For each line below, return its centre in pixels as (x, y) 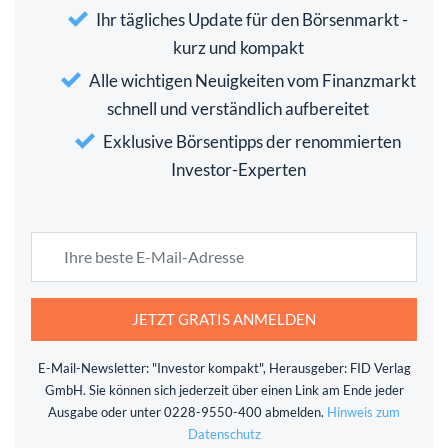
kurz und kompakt (238, 47)
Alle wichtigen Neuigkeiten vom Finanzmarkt (252, 80)
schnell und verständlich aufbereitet (238, 108)
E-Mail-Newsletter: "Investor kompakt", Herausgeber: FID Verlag (224, 367)
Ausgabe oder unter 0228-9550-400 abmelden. (187, 411)
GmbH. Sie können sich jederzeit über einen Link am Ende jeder (224, 389)
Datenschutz (224, 433)
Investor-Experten (238, 169)
